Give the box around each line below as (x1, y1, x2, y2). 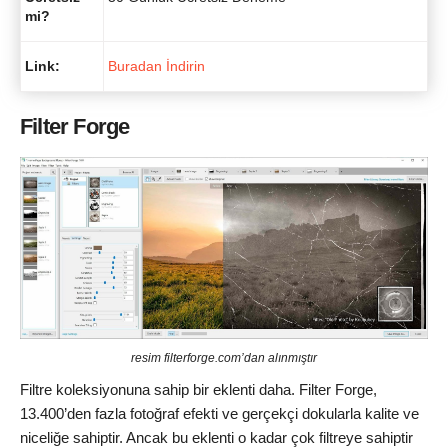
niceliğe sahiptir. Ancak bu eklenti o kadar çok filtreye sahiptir (20, 428, 413, 446)
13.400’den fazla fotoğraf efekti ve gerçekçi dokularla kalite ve (20, 404, 419, 422)
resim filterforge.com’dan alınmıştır (131, 350, 317, 365)
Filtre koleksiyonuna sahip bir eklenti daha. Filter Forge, (20, 380, 377, 398)
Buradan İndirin (108, 57, 205, 74)
